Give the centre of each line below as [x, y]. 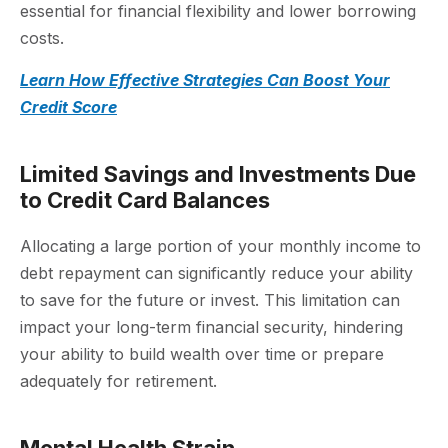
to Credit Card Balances [145, 199]
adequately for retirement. [118, 380]
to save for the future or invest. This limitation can [210, 299]
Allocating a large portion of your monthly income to [220, 245]
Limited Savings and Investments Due [218, 173]
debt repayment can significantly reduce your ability [216, 272]
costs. [42, 38]
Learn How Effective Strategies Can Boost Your [205, 79]
